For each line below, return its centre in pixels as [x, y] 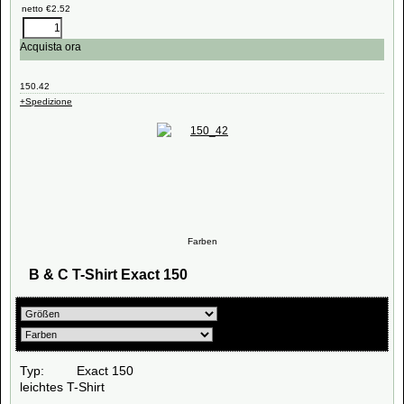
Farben [202, 241]
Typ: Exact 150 [77, 371]
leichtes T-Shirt [62, 387]
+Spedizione [46, 101]
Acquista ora [50, 47]
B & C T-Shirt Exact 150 [108, 275]
